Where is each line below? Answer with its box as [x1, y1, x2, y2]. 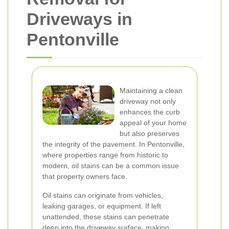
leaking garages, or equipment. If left [42, 202, 161, 210]
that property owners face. [42, 172, 127, 180]
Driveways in [27, 9, 132, 29]
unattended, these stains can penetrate [42, 213, 169, 221]
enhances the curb [120, 108, 180, 116]
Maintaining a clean [120, 86, 182, 95]
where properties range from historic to [42, 151, 168, 159]
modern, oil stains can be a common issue [42, 162, 179, 170]
